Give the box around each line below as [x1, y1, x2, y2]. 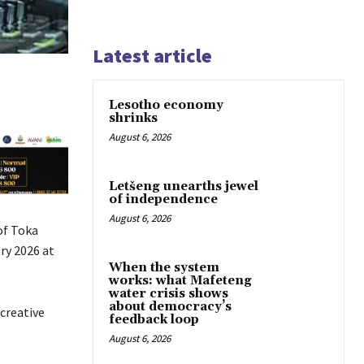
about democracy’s [109, 298, 232, 314]
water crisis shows [109, 285, 228, 301]
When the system [109, 259, 219, 275]
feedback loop [109, 311, 199, 327]
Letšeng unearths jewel [109, 178, 258, 194]
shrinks [109, 110, 158, 126]
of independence [109, 191, 218, 207]
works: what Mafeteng [109, 272, 252, 288]
